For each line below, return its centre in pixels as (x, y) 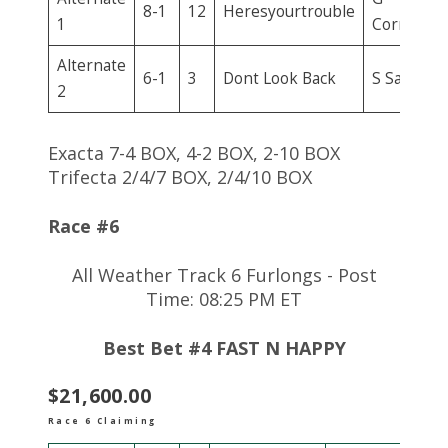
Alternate (91, 65)
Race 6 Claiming (102, 420)
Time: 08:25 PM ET (224, 298)
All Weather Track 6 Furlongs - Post (224, 274)
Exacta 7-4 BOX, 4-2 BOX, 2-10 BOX (194, 152)
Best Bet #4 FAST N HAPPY (224, 347)
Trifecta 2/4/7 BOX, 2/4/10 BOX (180, 176)
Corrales (402, 24)
